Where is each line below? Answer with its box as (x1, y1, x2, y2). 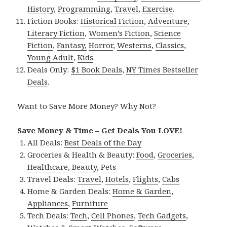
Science (154, 27, 181, 38)
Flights (133, 173, 159, 184)
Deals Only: (27, 64, 71, 74)
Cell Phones (91, 210, 134, 220)
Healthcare (27, 161, 68, 172)
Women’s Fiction (89, 27, 150, 38)
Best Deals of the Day (64, 137, 142, 147)
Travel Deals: (27, 173, 78, 184)
